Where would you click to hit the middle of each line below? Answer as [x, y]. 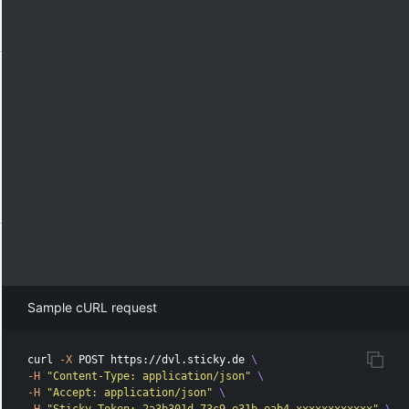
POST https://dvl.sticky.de [162, 360]
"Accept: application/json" [130, 393]
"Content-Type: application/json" [149, 377]
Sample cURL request [93, 308]
